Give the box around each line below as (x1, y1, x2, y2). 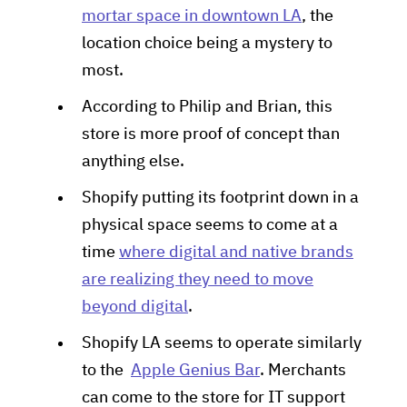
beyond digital (82, 299, 188, 315)
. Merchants (260, 362, 346, 379)
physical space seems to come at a (82, 217, 338, 233)
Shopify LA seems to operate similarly (82, 335, 362, 352)
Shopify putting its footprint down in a (82, 190, 359, 206)
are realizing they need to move (82, 272, 313, 288)
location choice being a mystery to (82, 35, 333, 52)
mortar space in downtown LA (82, 8, 302, 25)
